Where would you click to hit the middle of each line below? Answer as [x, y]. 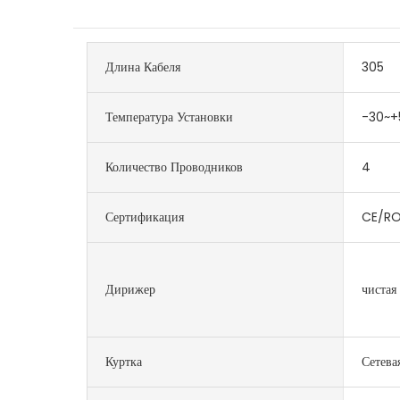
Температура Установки [170, 117]
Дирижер [131, 289]
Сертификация [145, 217]
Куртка [124, 361]
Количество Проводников [175, 167]
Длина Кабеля [143, 67]
